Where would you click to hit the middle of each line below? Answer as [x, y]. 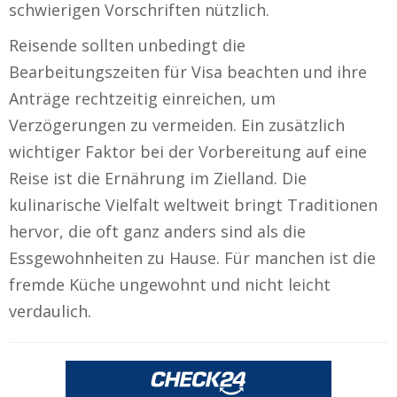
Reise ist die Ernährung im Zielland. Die [158, 178]
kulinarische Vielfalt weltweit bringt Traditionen [193, 204]
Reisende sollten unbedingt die [127, 45]
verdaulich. [50, 311]
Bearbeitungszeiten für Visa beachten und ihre [188, 71]
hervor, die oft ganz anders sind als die [157, 231]
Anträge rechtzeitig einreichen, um [142, 98]
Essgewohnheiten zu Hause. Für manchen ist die [192, 257]
